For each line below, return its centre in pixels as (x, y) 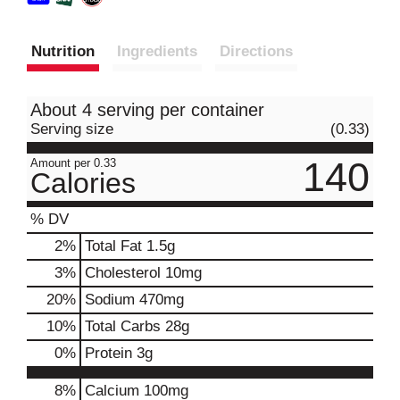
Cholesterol (123, 272)
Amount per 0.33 (73, 162)
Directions (256, 51)
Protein (108, 353)
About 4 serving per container (147, 109)
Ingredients (157, 51)
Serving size (72, 129)
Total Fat (113, 246)
